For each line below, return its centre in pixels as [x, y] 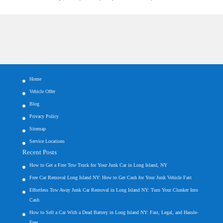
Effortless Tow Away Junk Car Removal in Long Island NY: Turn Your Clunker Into [113, 190]
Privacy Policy [44, 116]
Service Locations [47, 141]
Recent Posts [39, 152]
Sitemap [37, 129]
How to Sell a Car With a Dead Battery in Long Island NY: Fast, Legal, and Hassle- [113, 213]
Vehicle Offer [42, 92]
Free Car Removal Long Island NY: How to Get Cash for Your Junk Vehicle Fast [110, 178]
